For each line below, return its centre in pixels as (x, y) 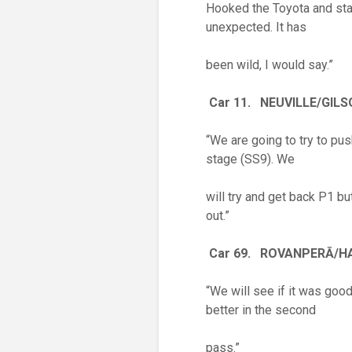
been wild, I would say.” (269, 65)
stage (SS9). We (250, 159)
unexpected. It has (256, 27)
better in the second (261, 310)
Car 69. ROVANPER (267, 253)
